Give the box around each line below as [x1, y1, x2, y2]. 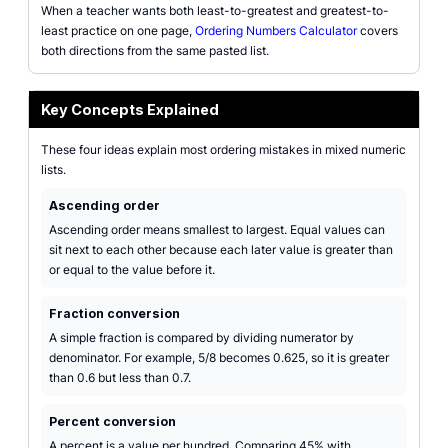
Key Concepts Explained [41, 101, 219, 118]
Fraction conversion [49, 306, 180, 321]
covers [357, 23, 398, 38]
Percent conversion [49, 414, 176, 429]
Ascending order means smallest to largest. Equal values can [49, 222, 385, 237]
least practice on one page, [41, 23, 195, 38]
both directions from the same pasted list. [41, 43, 269, 58]
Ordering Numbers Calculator [195, 23, 357, 38]
